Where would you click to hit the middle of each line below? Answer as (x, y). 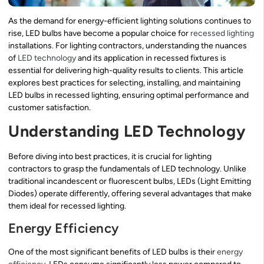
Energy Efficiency (64, 228)
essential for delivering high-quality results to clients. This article (126, 70)
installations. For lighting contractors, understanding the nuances (128, 45)
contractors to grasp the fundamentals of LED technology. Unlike (127, 169)
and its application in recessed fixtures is (151, 58)
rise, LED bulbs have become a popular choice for (99, 33)
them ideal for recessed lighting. (67, 206)
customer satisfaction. (49, 107)
